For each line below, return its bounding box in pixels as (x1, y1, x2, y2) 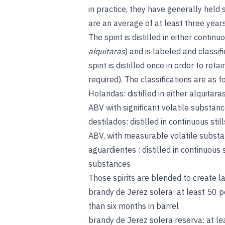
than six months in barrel (88, 201, 179, 211)
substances (88, 159, 131, 169)
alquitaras (88, 46, 125, 56)
